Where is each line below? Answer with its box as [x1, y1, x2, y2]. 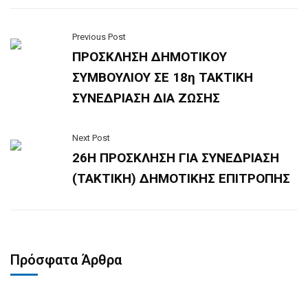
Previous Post [72, 32, 126, 42]
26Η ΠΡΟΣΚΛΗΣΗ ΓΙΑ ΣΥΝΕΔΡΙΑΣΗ [72, 150, 279, 166]
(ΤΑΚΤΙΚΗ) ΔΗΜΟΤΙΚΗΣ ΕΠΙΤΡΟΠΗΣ [72, 170, 290, 186]
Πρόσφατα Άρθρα [10, 252, 122, 268]
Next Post [72, 133, 110, 143]
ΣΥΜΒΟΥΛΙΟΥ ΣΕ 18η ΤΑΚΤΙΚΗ [72, 69, 253, 85]
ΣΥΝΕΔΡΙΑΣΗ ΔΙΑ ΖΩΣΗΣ [72, 90, 220, 106]
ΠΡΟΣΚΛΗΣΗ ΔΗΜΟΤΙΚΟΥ [72, 49, 227, 65]
